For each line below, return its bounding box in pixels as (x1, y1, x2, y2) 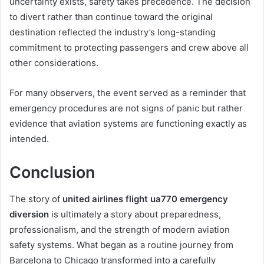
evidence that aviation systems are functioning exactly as (9, 118, 247, 130)
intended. (9, 133, 49, 145)
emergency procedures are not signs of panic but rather (9, 103, 243, 114)
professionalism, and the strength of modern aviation (9, 223, 230, 235)
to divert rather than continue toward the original (9, 11, 213, 23)
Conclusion (9, 163, 95, 183)
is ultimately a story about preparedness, (49, 208, 221, 220)
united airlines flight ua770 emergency (62, 193, 228, 204)
